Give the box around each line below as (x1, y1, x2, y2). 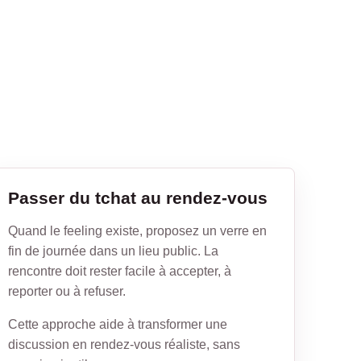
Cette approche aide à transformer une (7, 317, 227, 331)
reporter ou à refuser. (7, 284, 126, 298)
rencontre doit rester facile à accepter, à (7, 263, 231, 278)
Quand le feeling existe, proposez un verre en (7, 223, 267, 238)
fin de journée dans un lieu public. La (7, 243, 218, 258)
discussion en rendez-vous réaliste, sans (7, 337, 240, 351)
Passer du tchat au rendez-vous (7, 188, 268, 207)
